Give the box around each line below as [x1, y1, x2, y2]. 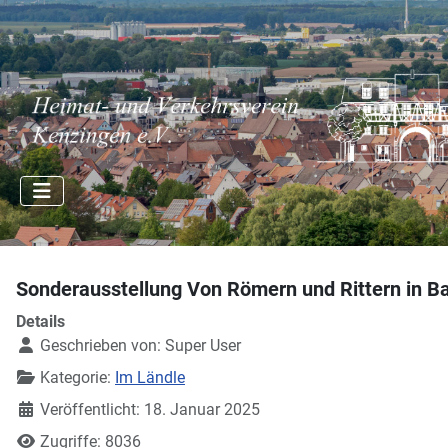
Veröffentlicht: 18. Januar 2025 [40, 400, 260, 419]
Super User [165, 336, 241, 355]
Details [16, 312, 65, 331]
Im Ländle [115, 368, 185, 387]
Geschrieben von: [36, 336, 165, 355]
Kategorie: [36, 368, 115, 387]
